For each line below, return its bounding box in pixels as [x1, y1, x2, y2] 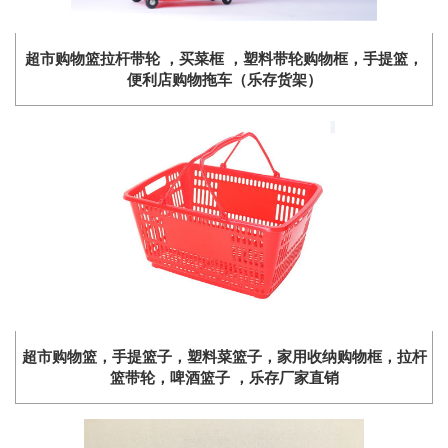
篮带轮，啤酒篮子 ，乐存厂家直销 [109, 369, 339, 387]
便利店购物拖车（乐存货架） [126, 71, 322, 89]
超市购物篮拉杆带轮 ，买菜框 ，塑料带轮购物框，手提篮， [25, 50, 423, 68]
